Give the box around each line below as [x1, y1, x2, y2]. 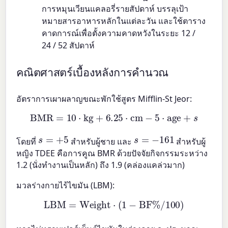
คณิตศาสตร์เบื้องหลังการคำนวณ [16, 66, 169, 80]
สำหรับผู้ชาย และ [69, 135, 134, 147]
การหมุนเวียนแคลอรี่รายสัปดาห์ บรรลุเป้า [42, 3, 189, 14]
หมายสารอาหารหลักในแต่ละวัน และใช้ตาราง [42, 15, 206, 26]
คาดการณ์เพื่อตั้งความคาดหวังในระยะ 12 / [42, 27, 196, 39]
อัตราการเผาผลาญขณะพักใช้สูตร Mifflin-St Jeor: [16, 93, 192, 104]
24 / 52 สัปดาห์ [42, 39, 95, 51]
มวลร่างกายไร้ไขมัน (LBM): [16, 180, 115, 191]
